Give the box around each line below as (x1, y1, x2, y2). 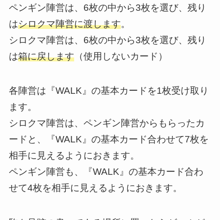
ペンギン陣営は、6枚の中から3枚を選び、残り (8, 2, 206, 13)
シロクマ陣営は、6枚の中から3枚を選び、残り (8, 34, 206, 45)
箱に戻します (18, 51, 74, 61)
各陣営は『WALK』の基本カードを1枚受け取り (8, 85, 209, 96)
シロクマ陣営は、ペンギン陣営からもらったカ (8, 118, 205, 129)
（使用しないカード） (74, 51, 167, 61)
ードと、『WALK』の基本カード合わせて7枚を (8, 134, 209, 145)
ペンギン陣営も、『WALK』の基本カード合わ (8, 166, 203, 177)
